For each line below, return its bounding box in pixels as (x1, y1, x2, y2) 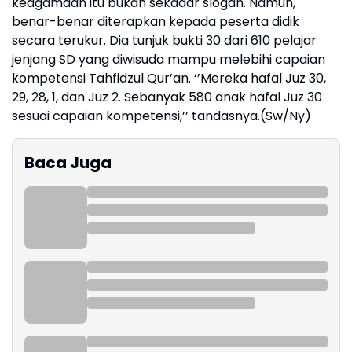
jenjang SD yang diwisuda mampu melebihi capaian (12, 50, 325, 68)
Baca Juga (24, 152, 112, 174)
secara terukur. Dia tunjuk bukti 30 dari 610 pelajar (12, 31, 317, 49)
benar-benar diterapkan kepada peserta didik (12, 13, 299, 31)
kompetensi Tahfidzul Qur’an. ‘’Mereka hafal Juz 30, (12, 69, 326, 87)
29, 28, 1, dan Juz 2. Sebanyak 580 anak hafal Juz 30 (12, 88, 322, 106)
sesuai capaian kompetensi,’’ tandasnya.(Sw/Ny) (12, 107, 311, 125)
